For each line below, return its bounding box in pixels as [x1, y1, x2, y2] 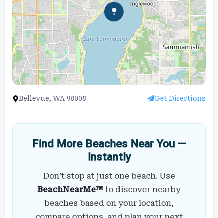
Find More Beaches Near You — [32, 137, 186, 150]
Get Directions [154, 94, 206, 102]
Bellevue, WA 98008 [19, 94, 86, 102]
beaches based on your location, [44, 198, 174, 208]
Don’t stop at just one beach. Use [43, 171, 175, 181]
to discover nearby [103, 184, 181, 194]
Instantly [87, 150, 131, 163]
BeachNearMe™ [37, 184, 103, 194]
